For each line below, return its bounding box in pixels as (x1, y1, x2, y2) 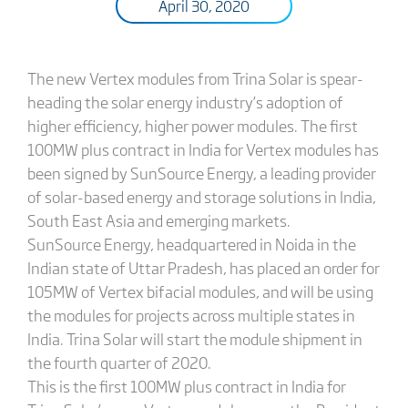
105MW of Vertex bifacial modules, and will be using (26, 280, 373, 302)
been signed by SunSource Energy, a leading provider (26, 161, 376, 184)
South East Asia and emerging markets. (26, 209, 291, 231)
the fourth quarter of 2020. (26, 351, 211, 373)
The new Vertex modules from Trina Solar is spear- (26, 66, 363, 89)
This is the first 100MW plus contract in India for (26, 374, 346, 397)
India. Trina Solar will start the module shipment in (26, 327, 362, 350)
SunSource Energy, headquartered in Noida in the (26, 232, 356, 255)
